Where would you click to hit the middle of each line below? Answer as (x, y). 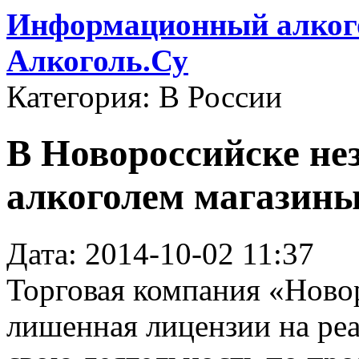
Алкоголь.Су (97, 61)
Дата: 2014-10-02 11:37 (160, 253)
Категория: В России (144, 97)
